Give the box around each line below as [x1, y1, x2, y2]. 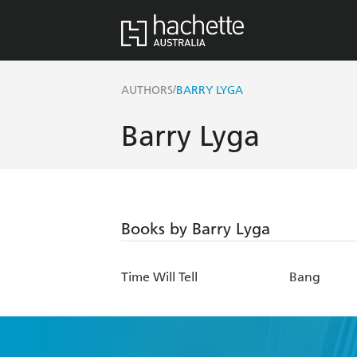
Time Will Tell [121, 269, 198, 285]
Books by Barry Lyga [121, 219, 270, 239]
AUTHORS [121, 84, 173, 98]
